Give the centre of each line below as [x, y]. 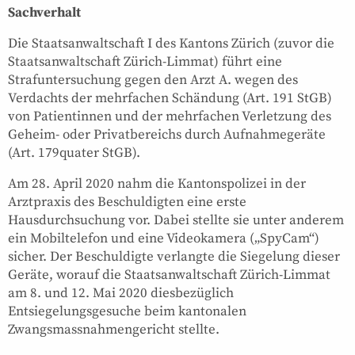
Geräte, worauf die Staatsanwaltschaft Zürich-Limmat [169, 275]
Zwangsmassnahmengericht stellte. [114, 329]
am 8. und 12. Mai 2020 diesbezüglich [121, 293]
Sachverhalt [44, 12]
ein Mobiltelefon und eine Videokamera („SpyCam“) [164, 238]
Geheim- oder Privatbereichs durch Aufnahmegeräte [167, 134]
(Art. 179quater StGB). [74, 153]
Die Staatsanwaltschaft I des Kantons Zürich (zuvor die [171, 43]
